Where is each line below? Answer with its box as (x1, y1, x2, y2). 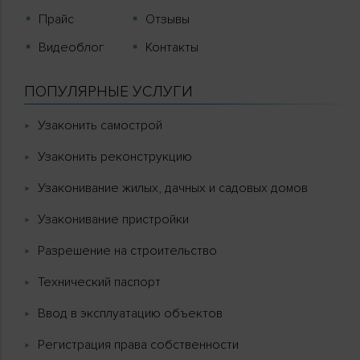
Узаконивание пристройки (38, 211, 189, 227)
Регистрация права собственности (38, 336, 239, 353)
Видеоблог (39, 39, 104, 55)
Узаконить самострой (38, 117, 162, 133)
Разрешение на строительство (38, 242, 217, 259)
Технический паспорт (38, 273, 161, 290)
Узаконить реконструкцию (38, 148, 192, 165)
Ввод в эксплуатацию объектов (38, 305, 223, 321)
